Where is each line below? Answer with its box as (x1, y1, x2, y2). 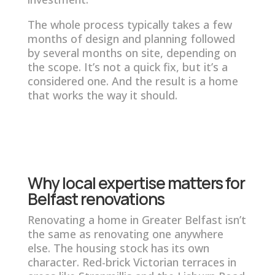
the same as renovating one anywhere (27, 226, 223, 241)
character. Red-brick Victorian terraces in (27, 254, 236, 269)
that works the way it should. (27, 87, 177, 103)
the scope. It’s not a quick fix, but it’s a (27, 59, 228, 74)
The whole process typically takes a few (27, 17, 232, 32)
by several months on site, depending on (27, 45, 236, 60)
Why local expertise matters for (27, 171, 245, 194)
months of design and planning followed (27, 31, 235, 46)
